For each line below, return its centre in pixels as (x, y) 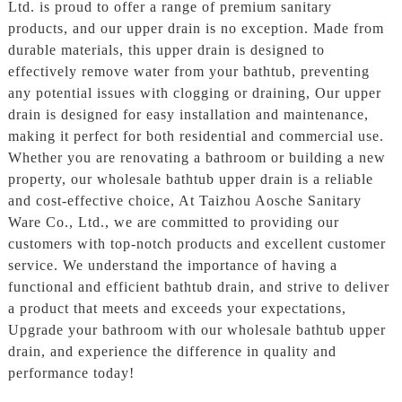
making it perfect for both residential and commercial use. (196, 135)
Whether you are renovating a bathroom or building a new (197, 157)
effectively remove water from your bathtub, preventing (188, 71)
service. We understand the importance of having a (172, 265)
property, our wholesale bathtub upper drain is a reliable (190, 179)
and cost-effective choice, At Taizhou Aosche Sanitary (184, 200)
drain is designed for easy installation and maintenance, (188, 114)
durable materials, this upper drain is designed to (166, 49)
